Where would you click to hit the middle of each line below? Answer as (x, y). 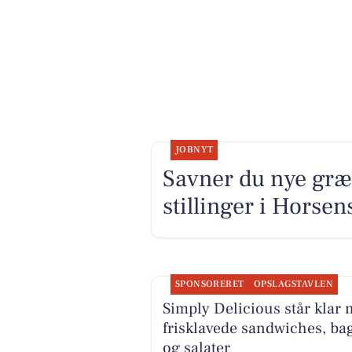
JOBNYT (194, 150)
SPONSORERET (209, 284)
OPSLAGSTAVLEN (293, 284)
